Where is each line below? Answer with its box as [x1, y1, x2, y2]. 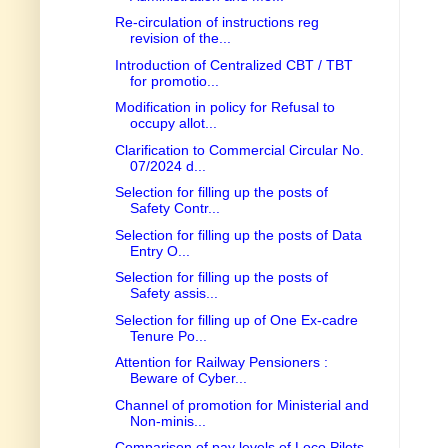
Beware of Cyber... [129, 370, 247, 387]
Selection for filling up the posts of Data [114, 226, 362, 243]
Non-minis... [129, 412, 206, 429]
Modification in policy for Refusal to [114, 99, 335, 116]
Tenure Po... [129, 327, 207, 344]
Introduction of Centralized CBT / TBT [114, 56, 353, 73]
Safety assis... [129, 285, 218, 302]
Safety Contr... [129, 200, 220, 217]
